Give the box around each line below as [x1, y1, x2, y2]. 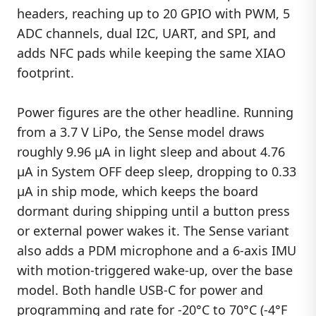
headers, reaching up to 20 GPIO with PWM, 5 [17, 4, 290, 22]
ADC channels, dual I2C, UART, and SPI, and [17, 24, 276, 42]
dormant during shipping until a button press [17, 202, 290, 220]
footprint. [17, 63, 74, 81]
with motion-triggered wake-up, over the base [17, 262, 293, 279]
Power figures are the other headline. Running [17, 104, 293, 121]
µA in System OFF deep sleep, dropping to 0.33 [17, 163, 296, 181]
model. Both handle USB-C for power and [17, 281, 263, 299]
